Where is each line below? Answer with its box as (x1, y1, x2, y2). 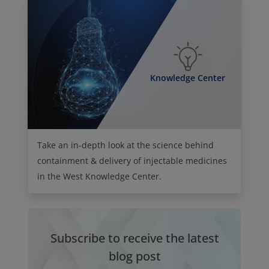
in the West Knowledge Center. (37, 170, 162, 182)
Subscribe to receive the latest (50, 229, 219, 246)
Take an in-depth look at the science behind (37, 139, 214, 151)
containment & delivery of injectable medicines (37, 154, 227, 166)
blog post (108, 247, 161, 264)
